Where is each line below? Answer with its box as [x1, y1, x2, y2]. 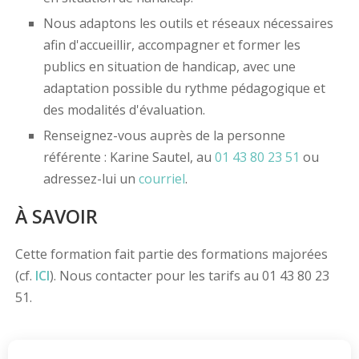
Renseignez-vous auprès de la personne [42, 127, 285, 145]
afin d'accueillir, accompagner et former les [42, 36, 301, 54]
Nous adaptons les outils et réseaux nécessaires [42, 14, 333, 33]
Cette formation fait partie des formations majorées [14, 245, 328, 264]
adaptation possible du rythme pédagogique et [42, 79, 325, 98]
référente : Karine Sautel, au [42, 148, 215, 167]
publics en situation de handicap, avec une [42, 58, 296, 76]
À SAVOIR [14, 204, 98, 230]
